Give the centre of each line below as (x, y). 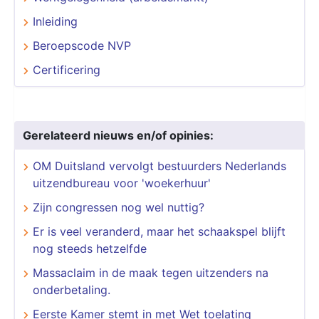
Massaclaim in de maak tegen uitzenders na (151, 272)
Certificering (67, 69)
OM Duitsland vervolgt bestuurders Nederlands (159, 166)
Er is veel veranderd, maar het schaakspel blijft (159, 231)
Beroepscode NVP (82, 45)
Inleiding (55, 21)
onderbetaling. (72, 289)
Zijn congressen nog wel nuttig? (119, 207)
